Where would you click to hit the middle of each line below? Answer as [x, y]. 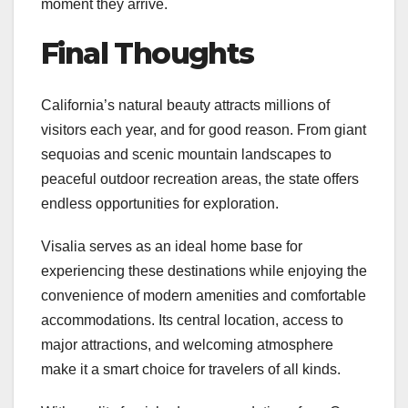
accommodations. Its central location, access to [192, 320]
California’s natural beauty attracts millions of [185, 105]
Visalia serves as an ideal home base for [172, 246]
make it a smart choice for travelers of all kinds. [191, 369]
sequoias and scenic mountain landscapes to [186, 154]
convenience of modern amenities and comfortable [204, 295]
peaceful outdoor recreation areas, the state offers [200, 178]
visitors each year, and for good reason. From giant [204, 129]
